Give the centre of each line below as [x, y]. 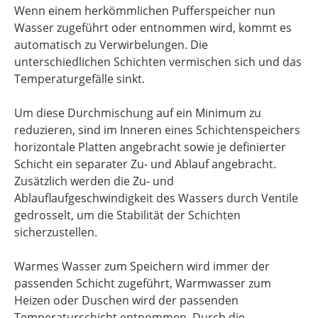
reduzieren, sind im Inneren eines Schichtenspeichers [157, 130]
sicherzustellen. [56, 232]
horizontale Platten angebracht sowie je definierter [150, 147]
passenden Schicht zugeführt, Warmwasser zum [143, 283]
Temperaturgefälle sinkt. [79, 79]
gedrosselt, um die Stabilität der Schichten [127, 215]
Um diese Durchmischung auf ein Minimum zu [138, 113]
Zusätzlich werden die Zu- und [94, 181]
